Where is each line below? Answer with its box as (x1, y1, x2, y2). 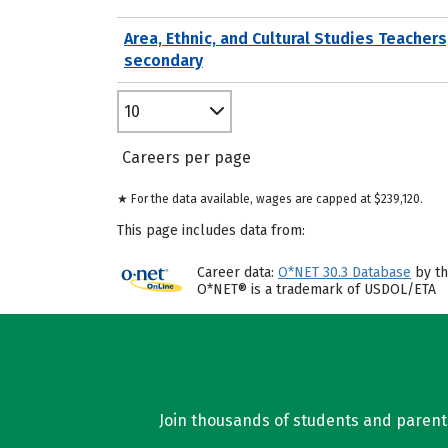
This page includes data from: (117, 222, 305, 239)
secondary (124, 50, 203, 70)
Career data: (197, 264, 278, 281)
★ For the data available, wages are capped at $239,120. (117, 192, 423, 206)
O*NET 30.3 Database (278, 264, 411, 281)
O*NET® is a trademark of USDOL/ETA (197, 281, 436, 298)
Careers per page (122, 148, 251, 167)
